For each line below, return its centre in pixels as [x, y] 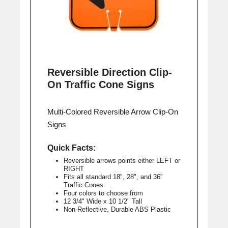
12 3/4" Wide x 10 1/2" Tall [103, 201]
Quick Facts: [71, 148]
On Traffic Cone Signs [101, 85]
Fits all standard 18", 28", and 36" [113, 177]
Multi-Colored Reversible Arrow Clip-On [112, 111]
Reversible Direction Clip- [109, 73]
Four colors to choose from [103, 193]
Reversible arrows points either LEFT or [122, 160]
